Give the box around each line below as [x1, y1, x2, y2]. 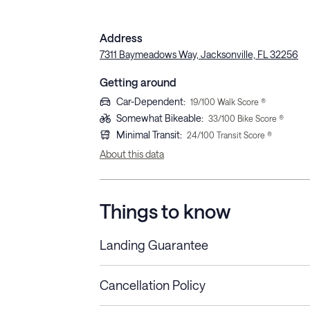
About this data [100, 147, 164, 160]
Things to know [100, 199, 230, 222]
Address [100, 30, 143, 44]
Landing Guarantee [100, 237, 208, 253]
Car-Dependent [116, 95, 183, 107]
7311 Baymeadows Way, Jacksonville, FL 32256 [100, 48, 298, 60]
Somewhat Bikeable [116, 111, 201, 124]
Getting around [100, 75, 176, 89]
